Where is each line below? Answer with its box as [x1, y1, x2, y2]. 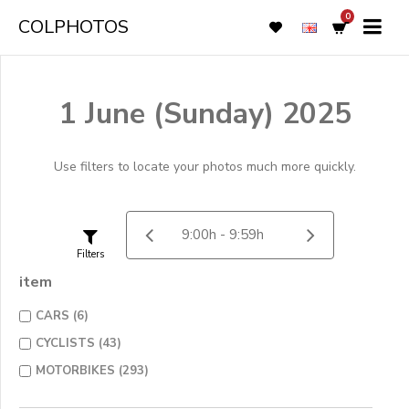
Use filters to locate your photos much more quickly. [54, 158, 356, 175]
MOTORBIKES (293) [36, 362, 149, 379]
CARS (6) [36, 308, 89, 324]
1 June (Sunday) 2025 [58, 94, 351, 133]
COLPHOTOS [18, 15, 129, 39]
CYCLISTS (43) [36, 335, 121, 351]
